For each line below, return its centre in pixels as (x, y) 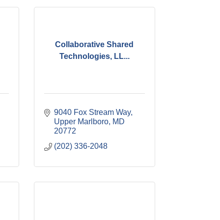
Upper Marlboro (81, 122)
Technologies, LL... (94, 56)
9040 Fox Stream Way (92, 112)
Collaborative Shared (95, 44)
